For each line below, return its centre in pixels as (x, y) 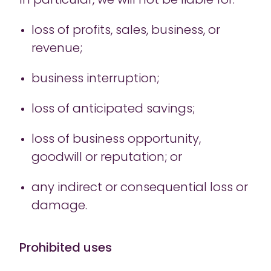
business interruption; (96, 79)
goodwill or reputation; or (108, 158)
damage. (60, 206)
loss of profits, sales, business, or (126, 31)
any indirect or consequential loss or (140, 188)
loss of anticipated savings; (114, 109)
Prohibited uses (66, 249)
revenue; (58, 49)
